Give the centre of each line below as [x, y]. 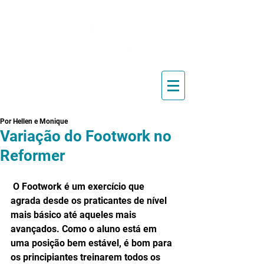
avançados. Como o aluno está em [85, 229]
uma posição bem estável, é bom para [93, 243]
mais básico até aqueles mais [75, 215]
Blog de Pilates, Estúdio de [94, 84]
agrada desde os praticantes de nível [90, 201]
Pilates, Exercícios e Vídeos [94, 94]
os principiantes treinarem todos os [87, 257]
